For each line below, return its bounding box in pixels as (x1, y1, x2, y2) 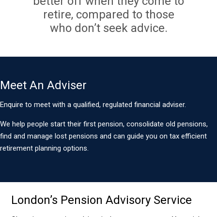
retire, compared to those (43, 7, 174, 21)
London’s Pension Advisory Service (11, 193, 192, 207)
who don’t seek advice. (49, 21, 168, 35)
